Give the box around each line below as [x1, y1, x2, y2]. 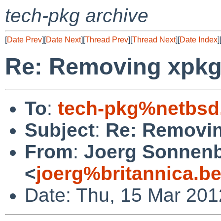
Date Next [46, 36, 81, 44]
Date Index [180, 36, 218, 44]
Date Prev [7, 36, 42, 44]
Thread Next [132, 36, 176, 44]
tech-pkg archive [5, 5, 148, 26]
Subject [25, 119, 95, 141]
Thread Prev [85, 36, 128, 44]
